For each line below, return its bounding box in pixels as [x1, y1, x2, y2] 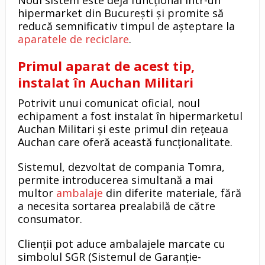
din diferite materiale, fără [102, 186, 241, 201]
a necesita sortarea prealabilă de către [17, 199, 215, 214]
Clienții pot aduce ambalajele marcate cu [17, 237, 225, 251]
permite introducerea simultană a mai [17, 173, 213, 188]
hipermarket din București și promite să [17, 6, 224, 21]
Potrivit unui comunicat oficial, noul [17, 96, 200, 111]
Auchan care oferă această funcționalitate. [17, 135, 232, 150]
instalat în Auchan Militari [17, 73, 193, 92]
